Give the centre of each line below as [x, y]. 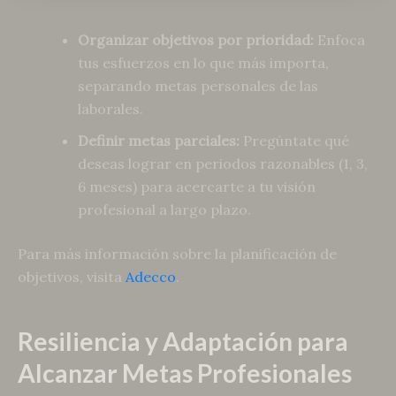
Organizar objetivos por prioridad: [196, 40]
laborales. [110, 109]
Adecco [151, 277]
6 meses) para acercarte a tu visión [197, 187]
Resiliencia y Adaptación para [183, 342]
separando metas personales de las [198, 86]
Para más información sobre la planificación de [177, 254]
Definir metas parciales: [159, 141]
